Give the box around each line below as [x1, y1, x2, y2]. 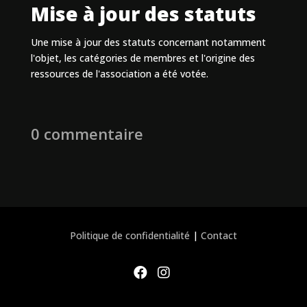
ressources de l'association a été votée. [30, 66, 208, 80]
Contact [200, 228, 237, 242]
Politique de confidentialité [69, 228, 190, 242]
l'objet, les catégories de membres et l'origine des [30, 51, 255, 64]
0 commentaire [30, 123, 143, 144]
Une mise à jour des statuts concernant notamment [30, 35, 266, 49]
